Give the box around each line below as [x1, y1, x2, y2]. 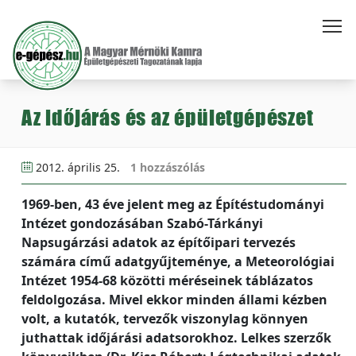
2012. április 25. [33, 160, 123, 175]
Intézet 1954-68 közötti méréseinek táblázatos [21, 272, 313, 289]
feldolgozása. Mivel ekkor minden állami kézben [21, 291, 327, 308]
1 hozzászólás [130, 160, 205, 175]
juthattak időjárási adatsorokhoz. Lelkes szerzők [21, 329, 331, 346]
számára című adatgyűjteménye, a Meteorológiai [21, 253, 335, 270]
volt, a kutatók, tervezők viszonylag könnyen [21, 310, 308, 327]
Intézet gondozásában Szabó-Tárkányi [21, 215, 263, 232]
